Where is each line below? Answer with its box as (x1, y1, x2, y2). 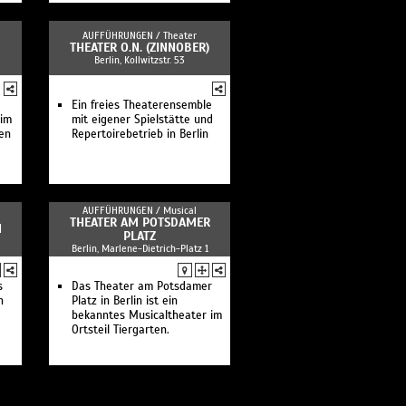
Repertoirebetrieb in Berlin (72, 127, 208, 141)
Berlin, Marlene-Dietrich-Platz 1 (71, 242, 208, 255)
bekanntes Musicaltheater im (72, 308, 222, 323)
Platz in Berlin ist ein (72, 294, 178, 308)
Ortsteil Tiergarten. (72, 323, 169, 337)
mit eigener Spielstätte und (72, 112, 213, 127)
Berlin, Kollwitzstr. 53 (94, 53, 185, 66)
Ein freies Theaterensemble (72, 98, 212, 112)
